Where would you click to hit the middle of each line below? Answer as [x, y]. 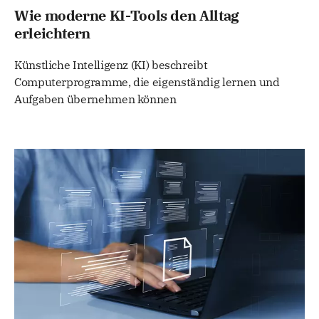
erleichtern [53, 33]
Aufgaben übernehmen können [95, 99]
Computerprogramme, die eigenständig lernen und [147, 82]
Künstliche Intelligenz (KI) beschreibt [111, 65]
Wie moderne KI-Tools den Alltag [127, 16]
